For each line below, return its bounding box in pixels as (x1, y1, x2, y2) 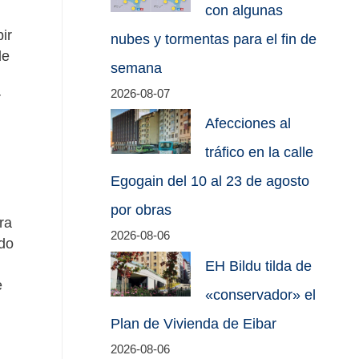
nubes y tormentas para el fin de (111, 30, 317, 47)
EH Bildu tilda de (205, 257, 313, 274)
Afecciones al (205, 115, 292, 132)
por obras (111, 202, 172, 219)
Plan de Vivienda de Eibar (111, 315, 277, 332)
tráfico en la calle (205, 144, 314, 161)
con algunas (205, 2, 284, 18)
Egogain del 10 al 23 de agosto (111, 173, 310, 190)
